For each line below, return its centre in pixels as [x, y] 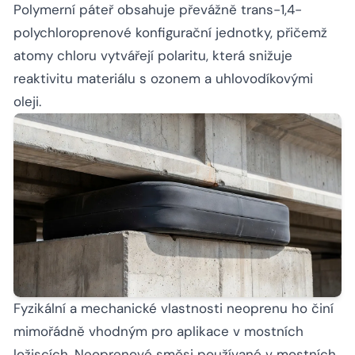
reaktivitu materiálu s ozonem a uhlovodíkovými [163, 78]
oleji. [27, 101]
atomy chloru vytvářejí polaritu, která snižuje [153, 55]
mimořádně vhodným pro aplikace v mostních [158, 332]
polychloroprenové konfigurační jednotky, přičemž [170, 32]
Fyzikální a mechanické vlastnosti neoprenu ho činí [174, 309]
